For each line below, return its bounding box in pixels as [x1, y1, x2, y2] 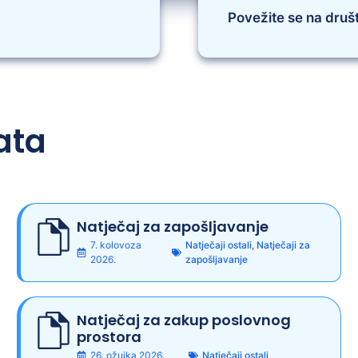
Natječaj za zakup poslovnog [77, 309, 292, 330]
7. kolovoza [90, 238, 142, 251]
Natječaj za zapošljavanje [77, 216, 269, 237]
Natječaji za [256, 238, 310, 251]
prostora [77, 326, 142, 347]
